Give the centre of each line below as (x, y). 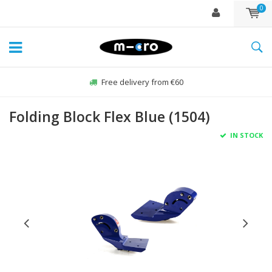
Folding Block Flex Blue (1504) (110, 117)
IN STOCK (246, 135)
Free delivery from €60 (142, 82)
